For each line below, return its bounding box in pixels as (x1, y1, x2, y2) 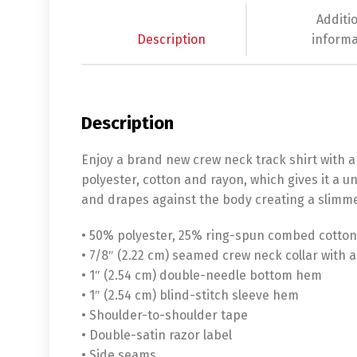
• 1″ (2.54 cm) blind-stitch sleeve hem (81, 287, 299, 303)
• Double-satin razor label (81, 327, 232, 343)
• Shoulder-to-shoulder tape (81, 307, 248, 323)
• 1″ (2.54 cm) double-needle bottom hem (81, 267, 322, 283)
